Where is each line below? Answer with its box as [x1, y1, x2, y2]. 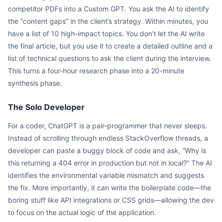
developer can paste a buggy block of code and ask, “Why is [8, 146, 206, 155]
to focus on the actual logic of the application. [8, 208, 156, 217]
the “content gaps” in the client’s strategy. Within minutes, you [8, 17, 208, 25]
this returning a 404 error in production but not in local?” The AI [8, 159, 212, 167]
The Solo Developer [8, 102, 85, 112]
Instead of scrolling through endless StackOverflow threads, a [8, 134, 208, 142]
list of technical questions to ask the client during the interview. [8, 54, 211, 62]
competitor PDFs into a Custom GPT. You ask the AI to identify [8, 4, 209, 13]
